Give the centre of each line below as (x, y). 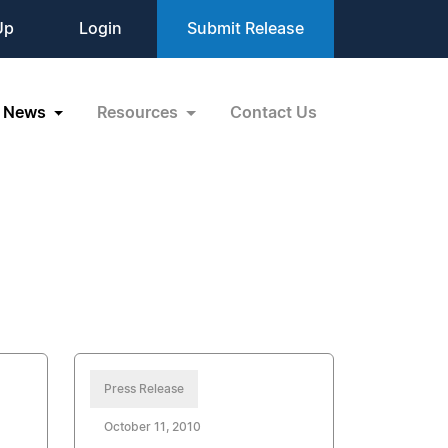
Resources (140, 112)
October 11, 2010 (153, 427)
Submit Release (245, 29)
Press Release (144, 389)
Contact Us (273, 112)
